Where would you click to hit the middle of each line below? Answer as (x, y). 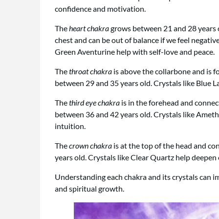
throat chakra (90, 71)
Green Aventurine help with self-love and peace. (135, 52)
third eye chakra (94, 103)
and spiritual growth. (89, 189)
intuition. (70, 126)
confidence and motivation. (100, 9)
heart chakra (89, 28)
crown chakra (90, 146)
